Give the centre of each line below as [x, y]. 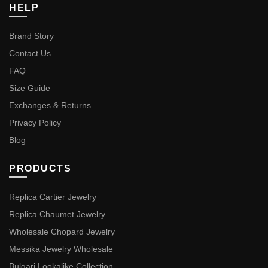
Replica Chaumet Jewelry [57, 214]
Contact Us [30, 53]
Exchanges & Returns [50, 105]
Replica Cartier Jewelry [53, 197]
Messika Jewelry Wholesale [61, 249]
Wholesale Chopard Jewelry [62, 232]
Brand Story [31, 36]
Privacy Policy [35, 123]
